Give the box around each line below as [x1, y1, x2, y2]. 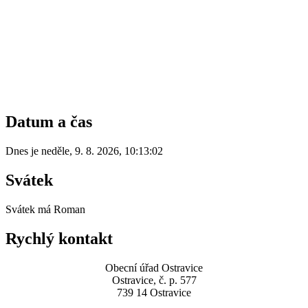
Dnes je [5, 145, 41, 157]
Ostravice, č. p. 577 [111, 274, 197, 286]
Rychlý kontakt [5, 230, 113, 248]
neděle [41, 145, 69, 157]
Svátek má [5, 203, 54, 216]
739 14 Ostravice [117, 286, 191, 298]
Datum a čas [5, 113, 92, 131]
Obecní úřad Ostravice [105, 261, 203, 274]
